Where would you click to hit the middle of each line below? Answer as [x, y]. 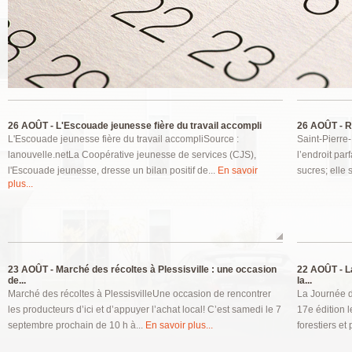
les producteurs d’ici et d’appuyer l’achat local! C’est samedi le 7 [145, 310]
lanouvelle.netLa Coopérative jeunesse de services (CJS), [132, 155]
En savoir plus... [179, 325]
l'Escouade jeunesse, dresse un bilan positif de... [113, 170]
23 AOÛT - [31, 269]
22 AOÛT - [320, 269]
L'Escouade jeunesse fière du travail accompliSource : [123, 139]
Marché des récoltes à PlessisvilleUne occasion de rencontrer [139, 294]
